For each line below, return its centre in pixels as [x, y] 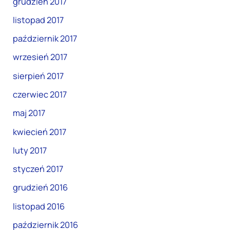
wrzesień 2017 [40, 57]
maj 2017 [29, 113]
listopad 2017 [39, 20]
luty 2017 [30, 150]
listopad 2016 [39, 206]
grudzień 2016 [41, 188]
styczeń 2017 [38, 169]
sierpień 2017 [39, 76]
